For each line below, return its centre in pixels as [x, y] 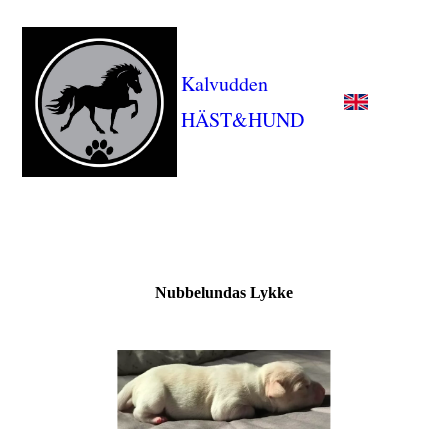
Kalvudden [224, 83]
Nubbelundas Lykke [224, 292]
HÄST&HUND [242, 119]
